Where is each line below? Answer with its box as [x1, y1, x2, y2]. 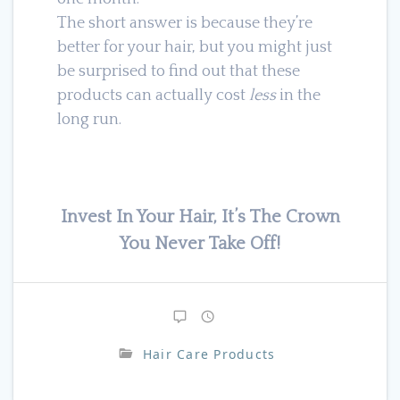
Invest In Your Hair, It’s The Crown [60, 206, 340, 227]
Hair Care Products [142, 345, 276, 362]
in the [279, 86, 321, 104]
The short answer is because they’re [56, 13, 312, 32]
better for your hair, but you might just [56, 37, 332, 56]
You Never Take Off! [120, 233, 280, 254]
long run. [56, 110, 121, 129]
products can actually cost [56, 86, 249, 104]
